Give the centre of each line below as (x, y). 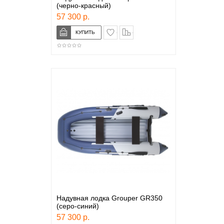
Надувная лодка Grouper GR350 (109, 198)
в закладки (133, 30)
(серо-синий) (77, 206)
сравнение (148, 30)
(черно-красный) (83, 5)
